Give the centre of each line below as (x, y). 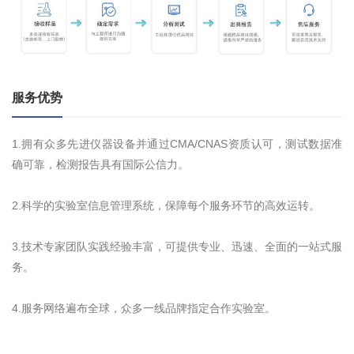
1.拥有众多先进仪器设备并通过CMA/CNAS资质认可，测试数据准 (177, 143)
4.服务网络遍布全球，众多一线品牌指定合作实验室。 (144, 308)
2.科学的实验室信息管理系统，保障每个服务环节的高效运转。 (166, 205)
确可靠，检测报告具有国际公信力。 (100, 164)
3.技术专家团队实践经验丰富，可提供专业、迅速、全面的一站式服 (177, 246)
